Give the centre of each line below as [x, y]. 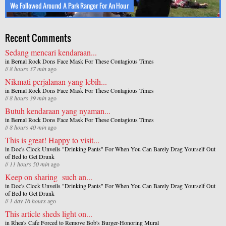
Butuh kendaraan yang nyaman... [58, 110]
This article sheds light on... [49, 213]
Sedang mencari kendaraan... [51, 52]
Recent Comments [38, 37]
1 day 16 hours [28, 201]
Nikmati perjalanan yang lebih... [56, 81]
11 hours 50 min [30, 164]
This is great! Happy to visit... [52, 140]
